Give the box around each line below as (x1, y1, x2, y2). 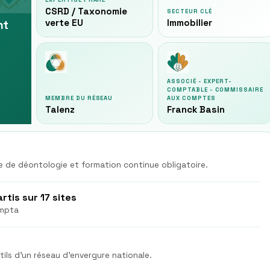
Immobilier (167, 17, 212, 28)
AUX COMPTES (167, 95, 216, 102)
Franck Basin (167, 104, 225, 115)
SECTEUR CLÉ (167, 8, 212, 15)
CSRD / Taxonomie (45, 5, 127, 17)
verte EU (45, 17, 83, 28)
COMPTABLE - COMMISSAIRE (167, 86, 264, 93)
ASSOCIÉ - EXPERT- (167, 78, 233, 85)
